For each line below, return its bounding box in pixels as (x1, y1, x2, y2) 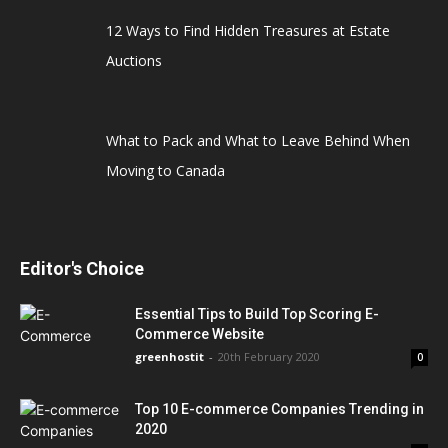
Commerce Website (135, 325, 264, 342)
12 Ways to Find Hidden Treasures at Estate (105, 20, 390, 40)
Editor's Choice (20, 257, 144, 279)
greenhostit (135, 348, 204, 364)
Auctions (105, 50, 162, 70)
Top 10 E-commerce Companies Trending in (135, 400, 424, 417)
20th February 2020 (218, 348, 320, 364)
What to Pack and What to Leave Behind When (105, 131, 410, 151)
